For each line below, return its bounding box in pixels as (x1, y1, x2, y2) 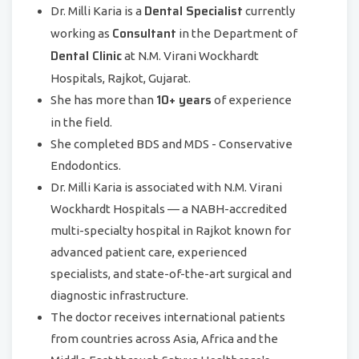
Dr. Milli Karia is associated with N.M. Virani (50, 180, 282, 194)
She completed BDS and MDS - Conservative (50, 137, 292, 151)
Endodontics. (50, 159, 121, 172)
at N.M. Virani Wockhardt (122, 49, 259, 63)
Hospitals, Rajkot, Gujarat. (50, 71, 191, 85)
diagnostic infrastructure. (50, 288, 188, 302)
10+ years (156, 91, 212, 110)
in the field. (50, 115, 112, 129)
